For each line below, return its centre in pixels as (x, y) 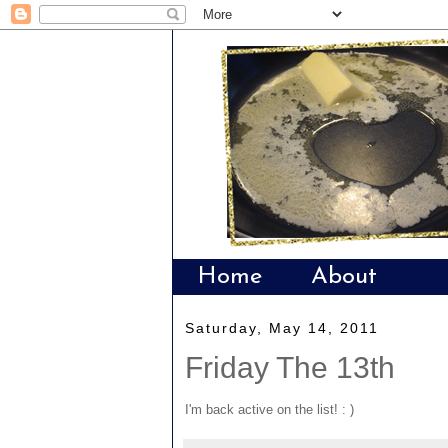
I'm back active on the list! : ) (269, 409)
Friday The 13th (290, 367)
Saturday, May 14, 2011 (282, 327)
